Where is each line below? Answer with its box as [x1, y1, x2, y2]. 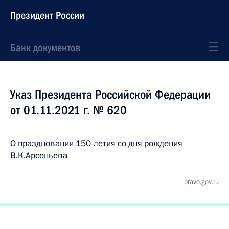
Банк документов [10, 41, 80, 54]
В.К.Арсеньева [10, 150, 67, 162]
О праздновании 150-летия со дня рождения [10, 138, 182, 149]
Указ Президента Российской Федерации [10, 87, 211, 102]
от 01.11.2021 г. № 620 [10, 103, 127, 118]
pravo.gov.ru [184, 177, 219, 187]
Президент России [10, 9, 84, 21]
